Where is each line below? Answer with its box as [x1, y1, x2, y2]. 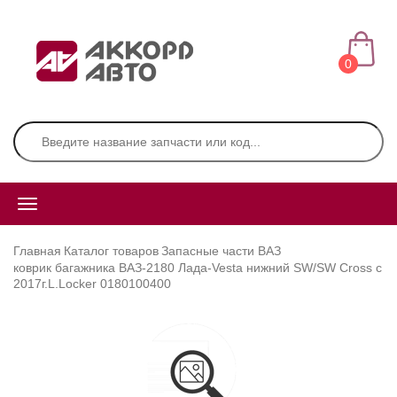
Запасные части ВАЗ [161, 244, 281, 258]
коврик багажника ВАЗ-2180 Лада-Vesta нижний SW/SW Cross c [13, 261, 382, 275]
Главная [13, 244, 61, 258]
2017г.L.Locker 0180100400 [13, 276, 171, 291]
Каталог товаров [64, 244, 159, 258]
